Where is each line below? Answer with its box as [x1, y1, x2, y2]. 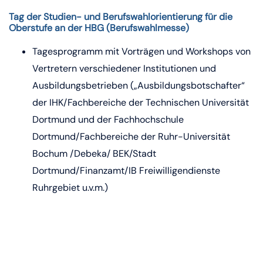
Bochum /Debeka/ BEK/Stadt [32, 147, 156, 160]
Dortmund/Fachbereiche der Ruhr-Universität [32, 130, 230, 143]
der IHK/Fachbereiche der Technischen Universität [32, 96, 249, 109]
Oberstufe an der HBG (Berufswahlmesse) [9, 22, 189, 34]
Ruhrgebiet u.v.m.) [32, 181, 108, 194]
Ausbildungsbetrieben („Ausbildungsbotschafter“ [32, 79, 245, 92]
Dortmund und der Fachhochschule [32, 113, 184, 126]
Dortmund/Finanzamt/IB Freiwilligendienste [32, 164, 220, 177]
